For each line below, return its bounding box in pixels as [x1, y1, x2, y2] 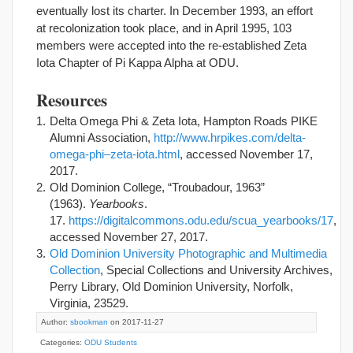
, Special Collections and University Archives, [100, 263, 333, 277]
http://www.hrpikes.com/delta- [150, 131, 306, 145]
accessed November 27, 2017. [50, 230, 208, 244]
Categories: [40, 338, 84, 347]
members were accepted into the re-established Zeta [36, 38, 307, 52]
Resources [36, 88, 107, 113]
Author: [41, 318, 70, 327]
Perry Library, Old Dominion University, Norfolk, [50, 280, 293, 294]
